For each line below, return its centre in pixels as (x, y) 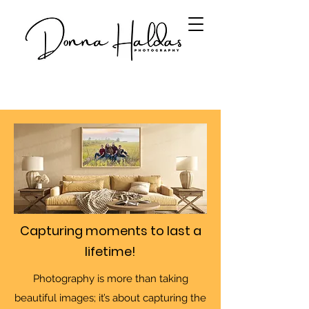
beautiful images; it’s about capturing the (110, 298)
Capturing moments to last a (110, 231)
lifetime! (110, 251)
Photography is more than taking (110, 279)
